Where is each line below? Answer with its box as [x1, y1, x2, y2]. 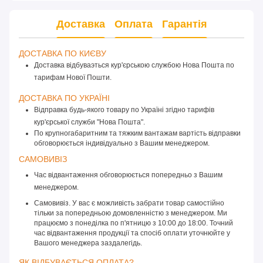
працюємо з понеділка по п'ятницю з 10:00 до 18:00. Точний [34, 219, 233, 228]
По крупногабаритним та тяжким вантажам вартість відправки [34, 129, 241, 137]
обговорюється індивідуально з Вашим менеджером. [34, 139, 210, 147]
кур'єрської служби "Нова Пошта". [34, 117, 145, 126]
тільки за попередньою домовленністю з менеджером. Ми [34, 209, 227, 218]
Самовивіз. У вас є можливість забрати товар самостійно [34, 199, 224, 208]
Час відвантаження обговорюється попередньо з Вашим [34, 170, 222, 179]
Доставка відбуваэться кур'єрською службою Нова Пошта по [34, 61, 234, 70]
